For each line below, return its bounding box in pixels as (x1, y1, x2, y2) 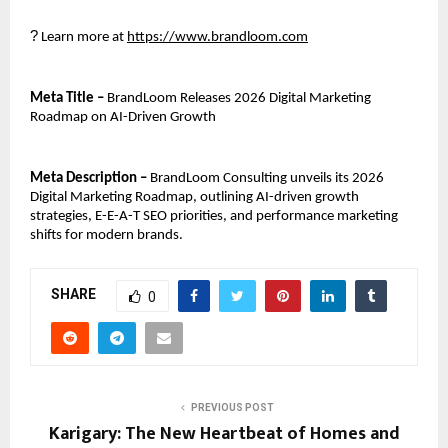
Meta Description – (30, 170, 147, 186)
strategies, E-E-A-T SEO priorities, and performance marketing (30, 208, 398, 224)
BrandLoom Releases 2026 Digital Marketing (107, 90, 371, 106)
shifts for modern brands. (30, 227, 183, 243)
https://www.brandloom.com (127, 29, 308, 45)
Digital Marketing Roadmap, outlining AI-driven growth (30, 189, 359, 205)
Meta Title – (30, 90, 107, 106)
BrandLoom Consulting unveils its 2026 (147, 170, 384, 186)
